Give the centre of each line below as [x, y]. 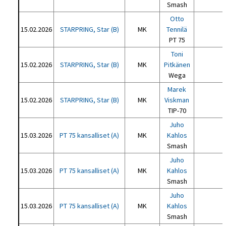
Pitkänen [177, 65]
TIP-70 [177, 110]
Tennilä [177, 29]
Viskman [177, 100]
